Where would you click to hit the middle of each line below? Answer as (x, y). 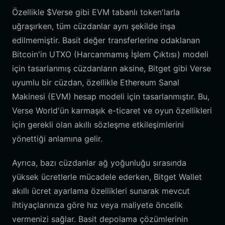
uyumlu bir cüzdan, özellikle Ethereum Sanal (96, 82)
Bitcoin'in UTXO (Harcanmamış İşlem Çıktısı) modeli (110, 54)
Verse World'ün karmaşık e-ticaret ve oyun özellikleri (112, 110)
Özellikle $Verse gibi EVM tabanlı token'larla (96, 12)
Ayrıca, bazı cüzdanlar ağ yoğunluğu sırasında (99, 163)
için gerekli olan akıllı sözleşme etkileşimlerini (98, 125)
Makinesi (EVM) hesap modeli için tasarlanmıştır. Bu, (111, 96)
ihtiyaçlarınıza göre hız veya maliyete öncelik (97, 205)
